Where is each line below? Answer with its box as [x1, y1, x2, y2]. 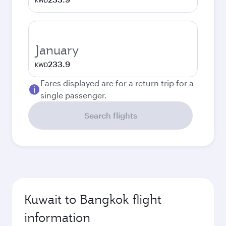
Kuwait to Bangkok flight [24, 191, 161, 207]
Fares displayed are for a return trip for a [40, 78, 194, 88]
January [35, 42, 79, 58]
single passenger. [40, 90, 107, 100]
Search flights [84, 110, 137, 120]
